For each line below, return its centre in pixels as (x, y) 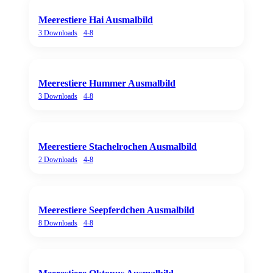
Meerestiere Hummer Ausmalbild (107, 83)
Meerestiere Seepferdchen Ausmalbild (116, 210)
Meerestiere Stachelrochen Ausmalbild (118, 146)
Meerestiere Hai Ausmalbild (96, 19)
